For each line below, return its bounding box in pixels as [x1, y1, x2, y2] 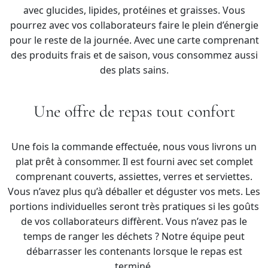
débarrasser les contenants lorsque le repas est [26, 244, 242, 258]
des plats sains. [99, 63, 169, 77]
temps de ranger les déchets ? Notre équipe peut [23, 229, 245, 243]
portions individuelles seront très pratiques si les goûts [9, 199, 259, 213]
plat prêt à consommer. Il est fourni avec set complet [15, 154, 253, 168]
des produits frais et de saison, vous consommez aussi [10, 48, 258, 62]
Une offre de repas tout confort [33, 100, 235, 121]
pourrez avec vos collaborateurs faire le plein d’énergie [10, 18, 258, 32]
